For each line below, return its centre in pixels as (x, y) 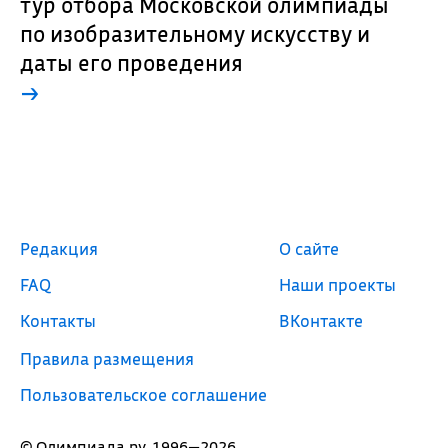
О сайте (309, 248)
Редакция (58, 248)
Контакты (57, 320)
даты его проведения (131, 62)
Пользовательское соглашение (143, 394)
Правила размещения (106, 358)
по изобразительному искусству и (194, 33)
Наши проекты (338, 284)
